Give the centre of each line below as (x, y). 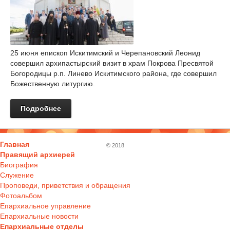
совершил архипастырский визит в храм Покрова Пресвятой (112, 63)
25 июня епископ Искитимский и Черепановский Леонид (105, 53)
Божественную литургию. (53, 84)
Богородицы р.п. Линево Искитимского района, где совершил (113, 73)
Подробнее (41, 108)
